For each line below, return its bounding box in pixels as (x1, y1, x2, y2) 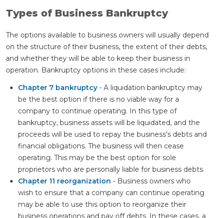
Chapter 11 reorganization (18, 177, 111, 186)
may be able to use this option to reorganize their (18, 200, 186, 209)
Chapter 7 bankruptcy (18, 83, 97, 92)
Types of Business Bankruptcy (6, 7, 168, 19)
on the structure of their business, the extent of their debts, (6, 42, 207, 52)
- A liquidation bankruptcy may (97, 83, 202, 92)
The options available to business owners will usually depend (6, 31, 209, 40)
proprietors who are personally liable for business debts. (18, 165, 204, 174)
